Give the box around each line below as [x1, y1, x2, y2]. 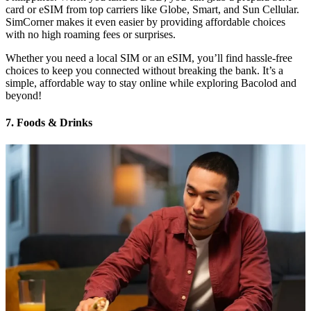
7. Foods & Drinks [6, 117, 92, 129]
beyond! [6, 90, 42, 102]
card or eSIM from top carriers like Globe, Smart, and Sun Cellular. [6, 3, 299, 16]
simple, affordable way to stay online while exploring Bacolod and [6, 77, 296, 90]
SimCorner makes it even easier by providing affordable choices [6, 16, 285, 28]
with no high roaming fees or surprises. [6, 28, 178, 41]
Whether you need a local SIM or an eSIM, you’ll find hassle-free [6, 52, 292, 65]
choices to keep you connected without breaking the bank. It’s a [6, 65, 283, 77]
